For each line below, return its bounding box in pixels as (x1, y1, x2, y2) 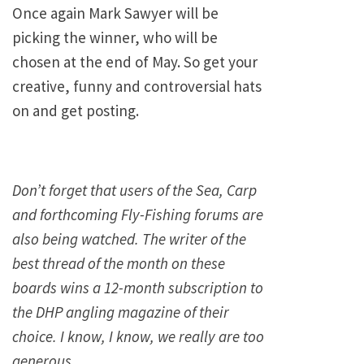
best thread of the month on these (12, 253, 225, 273)
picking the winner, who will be (12, 27, 218, 47)
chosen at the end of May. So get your (12, 51, 258, 71)
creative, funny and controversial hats (12, 76, 262, 96)
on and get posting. (12, 100, 139, 120)
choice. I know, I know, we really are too (12, 326, 264, 346)
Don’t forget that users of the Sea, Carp (12, 180, 257, 200)
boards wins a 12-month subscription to (12, 277, 263, 297)
